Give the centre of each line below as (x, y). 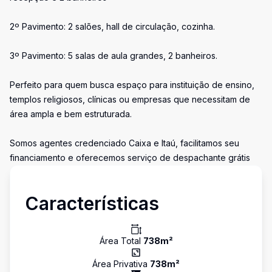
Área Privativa (121, 264)
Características (92, 203)
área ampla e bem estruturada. (71, 114)
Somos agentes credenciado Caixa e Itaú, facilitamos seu (124, 143)
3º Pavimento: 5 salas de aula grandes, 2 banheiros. (114, 56)
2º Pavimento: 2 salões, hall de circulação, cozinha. (112, 26)
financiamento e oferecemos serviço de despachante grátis (130, 158)
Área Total (121, 241)
